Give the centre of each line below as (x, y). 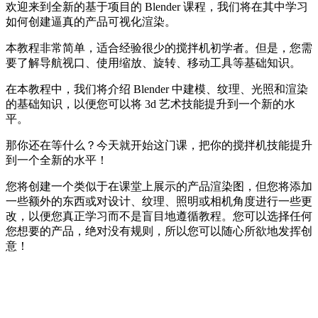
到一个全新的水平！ (57, 160)
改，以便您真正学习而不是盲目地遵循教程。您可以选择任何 (159, 216)
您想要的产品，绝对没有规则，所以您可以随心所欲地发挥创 (159, 231)
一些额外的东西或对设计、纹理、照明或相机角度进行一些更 (159, 201)
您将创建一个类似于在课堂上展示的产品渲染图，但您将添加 (159, 186)
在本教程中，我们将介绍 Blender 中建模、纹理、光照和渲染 (157, 89)
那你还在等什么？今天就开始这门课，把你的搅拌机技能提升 (159, 145)
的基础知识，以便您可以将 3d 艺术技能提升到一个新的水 (150, 104)
